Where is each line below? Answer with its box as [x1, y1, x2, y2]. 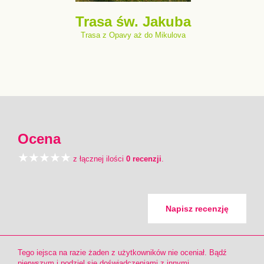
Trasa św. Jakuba [75, 14, 191, 29]
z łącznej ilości [71, 154, 126, 163]
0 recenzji [126, 154, 161, 163]
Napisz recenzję [166, 204, 229, 213]
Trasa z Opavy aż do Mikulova [81, 31, 186, 39]
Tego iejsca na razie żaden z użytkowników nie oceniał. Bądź [18, 248, 227, 257]
